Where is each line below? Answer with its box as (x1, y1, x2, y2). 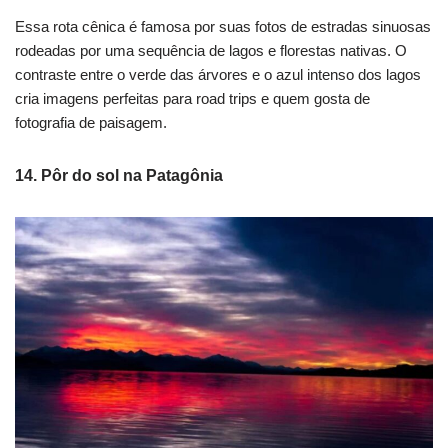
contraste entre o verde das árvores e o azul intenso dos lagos (15, 65, 421, 83)
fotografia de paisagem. (15, 113, 167, 131)
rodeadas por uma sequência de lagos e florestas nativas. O (15, 41, 407, 59)
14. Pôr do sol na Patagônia (15, 166, 223, 184)
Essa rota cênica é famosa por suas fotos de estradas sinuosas (15, 17, 431, 35)
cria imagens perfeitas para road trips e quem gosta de (15, 89, 370, 107)
